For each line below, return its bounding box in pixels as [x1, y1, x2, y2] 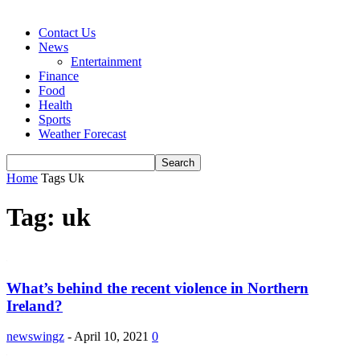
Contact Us [39, 26, 96, 39]
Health [39, 98, 72, 112]
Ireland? [6, 297, 63, 314]
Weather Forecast [39, 127, 126, 141]
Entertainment [71, 55, 141, 68]
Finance [39, 69, 79, 83]
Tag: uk [6, 202, 91, 232]
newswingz [6, 329, 64, 344]
